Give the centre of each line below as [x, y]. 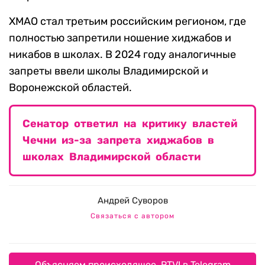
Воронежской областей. [70, 88]
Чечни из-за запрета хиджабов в [118, 140]
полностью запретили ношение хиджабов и [120, 38]
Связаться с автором [132, 216]
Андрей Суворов [132, 201]
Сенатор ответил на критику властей [130, 124]
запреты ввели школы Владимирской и [109, 71]
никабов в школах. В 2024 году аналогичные [122, 55]
